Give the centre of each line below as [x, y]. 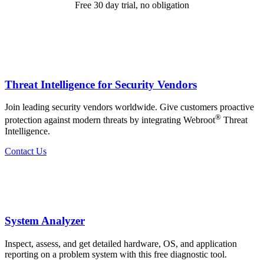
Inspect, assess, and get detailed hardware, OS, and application [121, 244]
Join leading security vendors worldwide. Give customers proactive [129, 107]
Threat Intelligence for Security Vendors [101, 84]
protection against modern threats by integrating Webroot [110, 120]
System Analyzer [45, 221]
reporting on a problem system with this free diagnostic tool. [116, 255]
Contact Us [26, 151]
